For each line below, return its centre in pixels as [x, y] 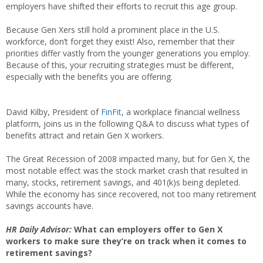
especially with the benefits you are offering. [89, 76]
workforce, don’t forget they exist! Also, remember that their [120, 41]
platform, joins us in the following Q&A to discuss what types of [127, 123]
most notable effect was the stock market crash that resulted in [127, 170]
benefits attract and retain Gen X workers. [85, 135]
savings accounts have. [50, 205]
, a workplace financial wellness [181, 112]
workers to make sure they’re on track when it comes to [126, 241]
